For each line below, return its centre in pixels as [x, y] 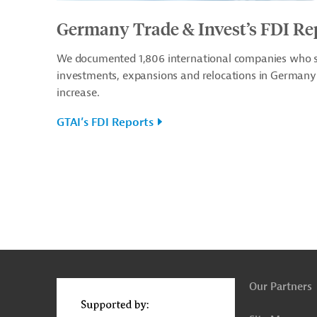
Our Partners [281, 287]
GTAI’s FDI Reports [105, 122]
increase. [78, 92]
